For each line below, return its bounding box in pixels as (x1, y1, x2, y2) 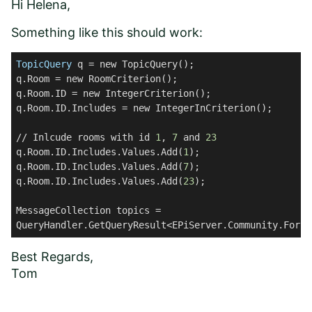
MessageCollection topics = (16, 205, 166, 217)
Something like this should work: (11, 25, 203, 40)
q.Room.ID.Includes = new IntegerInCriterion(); (16, 102, 272, 114)
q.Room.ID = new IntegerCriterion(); (16, 88, 211, 100)
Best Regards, (11, 249, 93, 265)
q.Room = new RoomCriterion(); (16, 73, 178, 85)
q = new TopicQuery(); (72, 58, 194, 70)
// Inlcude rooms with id (16, 132, 155, 143)
